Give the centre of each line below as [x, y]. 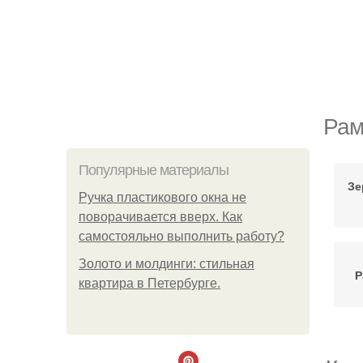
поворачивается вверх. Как [160, 217]
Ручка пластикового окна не [162, 197]
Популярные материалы [154, 170]
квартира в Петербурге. [149, 283]
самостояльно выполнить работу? [181, 236]
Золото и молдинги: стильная [167, 264]
